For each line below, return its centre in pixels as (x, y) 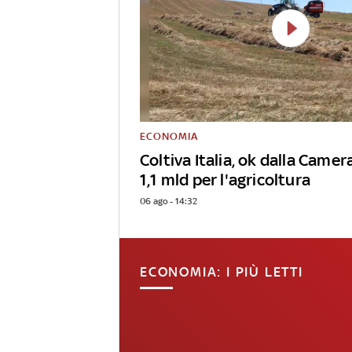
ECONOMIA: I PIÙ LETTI (221, 272)
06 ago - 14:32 (169, 202)
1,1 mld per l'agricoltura (225, 180)
